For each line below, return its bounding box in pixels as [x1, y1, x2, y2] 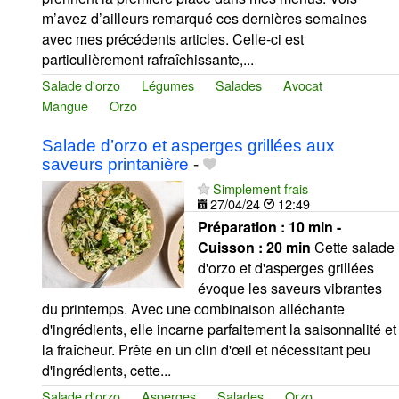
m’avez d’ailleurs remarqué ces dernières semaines [42, 7, 367, 28]
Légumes [142, 75, 194, 94]
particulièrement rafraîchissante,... [42, 48, 254, 69]
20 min [266, 236, 311, 257]
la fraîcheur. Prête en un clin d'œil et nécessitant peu [42, 338, 370, 360]
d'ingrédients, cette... [42, 359, 171, 380]
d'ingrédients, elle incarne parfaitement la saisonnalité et [42, 318, 396, 339]
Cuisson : [198, 236, 266, 257]
